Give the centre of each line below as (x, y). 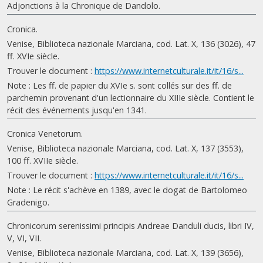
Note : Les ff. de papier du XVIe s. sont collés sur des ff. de (119, 85)
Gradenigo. (28, 202)
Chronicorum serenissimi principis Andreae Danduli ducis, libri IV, (131, 226)
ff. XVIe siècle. (33, 56)
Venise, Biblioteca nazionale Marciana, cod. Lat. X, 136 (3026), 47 (131, 44)
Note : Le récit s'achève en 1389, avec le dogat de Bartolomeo (127, 190)
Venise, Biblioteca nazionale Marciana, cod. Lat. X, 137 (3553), (125, 148)
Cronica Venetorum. (45, 134)
